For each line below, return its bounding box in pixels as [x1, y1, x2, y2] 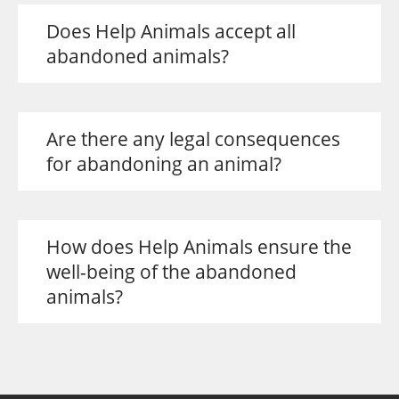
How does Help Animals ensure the [46, 234, 352, 259]
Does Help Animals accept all [46, 19, 296, 44]
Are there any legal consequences [46, 126, 340, 151]
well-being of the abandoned [46, 259, 297, 284]
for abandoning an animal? [46, 151, 281, 176]
